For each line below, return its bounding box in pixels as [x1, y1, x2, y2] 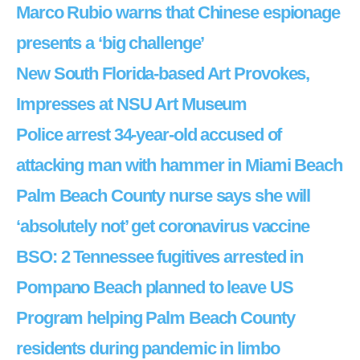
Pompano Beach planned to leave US [16, 277, 293, 297]
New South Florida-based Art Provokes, [16, 63, 310, 84]
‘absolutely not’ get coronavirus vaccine [16, 216, 309, 236]
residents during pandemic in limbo [16, 338, 280, 358]
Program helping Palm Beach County [16, 308, 295, 328]
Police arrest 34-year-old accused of [16, 125, 282, 145]
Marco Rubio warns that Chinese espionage [16, 2, 340, 22]
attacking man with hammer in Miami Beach [16, 155, 342, 175]
